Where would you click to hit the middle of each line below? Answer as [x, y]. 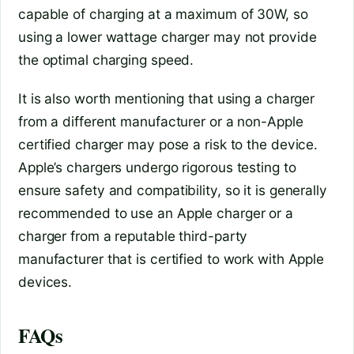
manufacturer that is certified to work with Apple [171, 258]
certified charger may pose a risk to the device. [168, 144]
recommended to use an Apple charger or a [156, 213]
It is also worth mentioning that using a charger [167, 98]
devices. [45, 281]
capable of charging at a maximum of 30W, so [163, 13]
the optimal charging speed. [106, 59]
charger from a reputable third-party [133, 235]
